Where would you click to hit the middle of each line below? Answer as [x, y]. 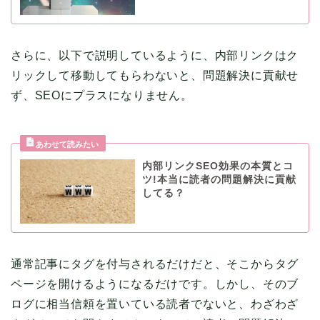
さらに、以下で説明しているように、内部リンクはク [155, 55]
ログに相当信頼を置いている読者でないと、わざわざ [155, 304]
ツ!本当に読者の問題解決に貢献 [219, 179]
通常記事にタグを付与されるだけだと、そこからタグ [155, 264]
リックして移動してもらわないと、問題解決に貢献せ [155, 75]
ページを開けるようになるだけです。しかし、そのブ [155, 284]
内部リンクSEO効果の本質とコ [217, 166]
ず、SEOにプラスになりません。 [102, 95]
